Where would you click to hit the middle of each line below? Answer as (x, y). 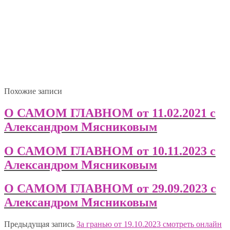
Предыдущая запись (39, 224)
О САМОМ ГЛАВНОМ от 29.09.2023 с (110, 189)
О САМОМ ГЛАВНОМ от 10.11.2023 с (110, 151)
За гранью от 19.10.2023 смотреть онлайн (149, 224)
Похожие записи (33, 91)
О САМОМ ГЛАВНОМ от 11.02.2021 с (110, 113)
